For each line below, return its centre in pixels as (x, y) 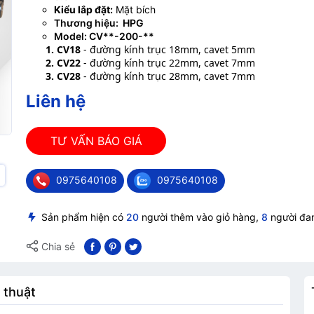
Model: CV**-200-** (104, 36)
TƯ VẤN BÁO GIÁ (96, 141)
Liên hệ (56, 101)
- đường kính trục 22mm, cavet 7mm (168, 63)
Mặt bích (135, 9)
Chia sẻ (57, 247)
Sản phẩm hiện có (84, 217)
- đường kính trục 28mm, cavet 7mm (170, 76)
